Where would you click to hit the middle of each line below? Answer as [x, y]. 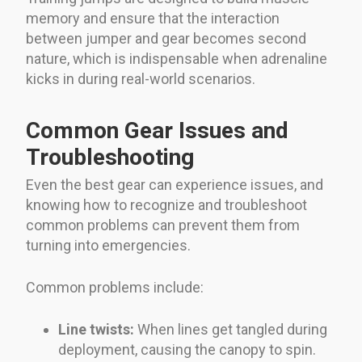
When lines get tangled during [231, 329]
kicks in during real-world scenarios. [141, 78]
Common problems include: [115, 287]
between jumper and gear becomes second [166, 38]
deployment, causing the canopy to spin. [187, 349]
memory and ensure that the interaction [153, 18]
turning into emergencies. [108, 245]
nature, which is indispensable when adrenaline [177, 58]
